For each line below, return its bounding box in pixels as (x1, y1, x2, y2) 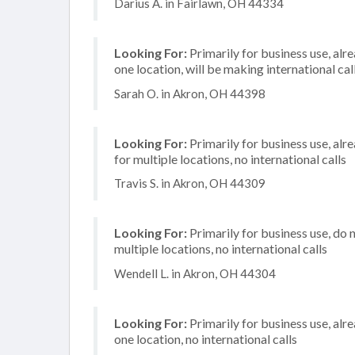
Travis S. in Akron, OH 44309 (114, 176, 265, 190)
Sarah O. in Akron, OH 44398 (114, 86, 265, 101)
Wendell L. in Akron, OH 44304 (114, 265, 276, 281)
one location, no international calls (114, 330, 297, 346)
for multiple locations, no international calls (114, 151, 346, 166)
